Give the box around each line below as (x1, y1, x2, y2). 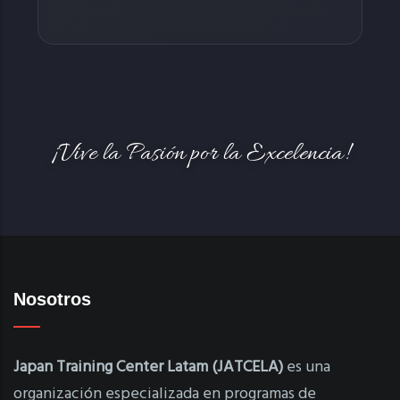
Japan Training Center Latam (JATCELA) (13, 354, 283, 380)
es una (283, 354, 330, 380)
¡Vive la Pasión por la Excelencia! (52, 137, 348, 171)
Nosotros (13, 288, 91, 309)
